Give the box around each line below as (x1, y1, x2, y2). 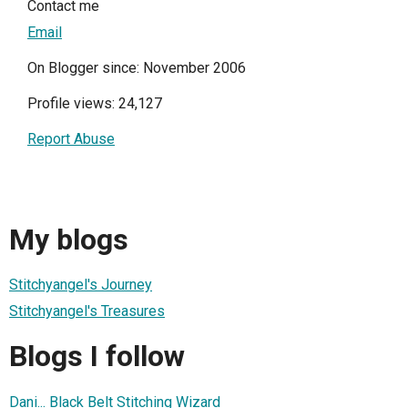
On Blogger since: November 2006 (27, 59, 246, 77)
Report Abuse (27, 130, 115, 148)
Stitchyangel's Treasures (9, 301, 165, 320)
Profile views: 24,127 (27, 95, 162, 113)
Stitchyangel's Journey (9, 275, 152, 293)
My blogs (9, 221, 128, 257)
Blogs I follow (9, 339, 185, 374)
